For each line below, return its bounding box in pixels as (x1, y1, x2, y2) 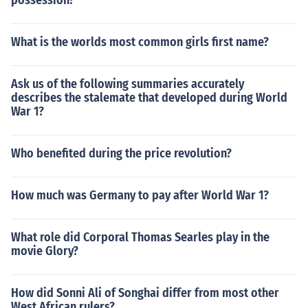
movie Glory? (11, 243, 78, 258)
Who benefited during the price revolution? (11, 146, 232, 161)
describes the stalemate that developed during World (11, 90, 287, 105)
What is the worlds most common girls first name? (11, 34, 269, 49)
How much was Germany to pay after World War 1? (11, 188, 269, 203)
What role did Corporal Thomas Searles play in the (11, 230, 269, 245)
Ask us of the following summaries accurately (11, 76, 244, 91)
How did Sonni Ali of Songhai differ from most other (11, 285, 279, 300)
